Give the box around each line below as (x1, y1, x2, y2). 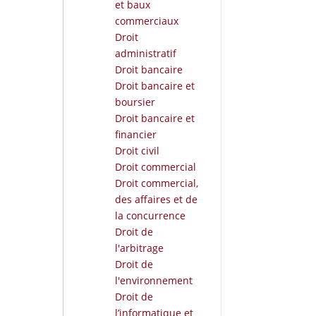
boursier (114, 95, 155, 109)
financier (114, 127, 157, 141)
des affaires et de (114, 192, 197, 206)
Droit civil (114, 143, 159, 157)
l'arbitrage (114, 241, 164, 255)
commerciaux (114, 13, 178, 28)
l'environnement (114, 273, 193, 287)
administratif (114, 46, 176, 60)
